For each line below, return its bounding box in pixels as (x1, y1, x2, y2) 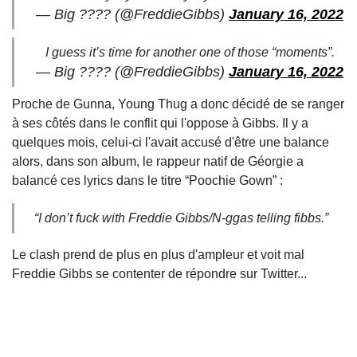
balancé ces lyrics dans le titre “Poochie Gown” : (12, 173, 286, 187)
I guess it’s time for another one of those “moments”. (45, 45, 335, 59)
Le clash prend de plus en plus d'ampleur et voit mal (12, 247, 304, 261)
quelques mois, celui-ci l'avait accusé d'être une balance (12, 135, 329, 149)
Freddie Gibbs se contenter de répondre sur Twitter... (12, 266, 307, 280)
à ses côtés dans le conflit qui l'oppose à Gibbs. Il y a (12, 116, 308, 130)
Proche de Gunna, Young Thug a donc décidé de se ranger (12, 96, 344, 111)
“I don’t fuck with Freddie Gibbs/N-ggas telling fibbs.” (34, 210, 328, 225)
